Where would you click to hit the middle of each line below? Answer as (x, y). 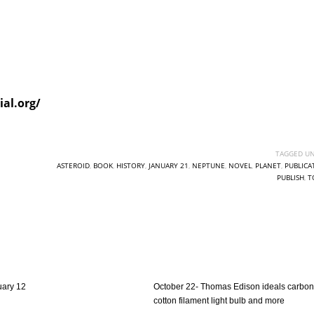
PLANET (268, 165)
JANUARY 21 (168, 165)
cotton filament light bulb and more (219, 301)
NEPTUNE (208, 165)
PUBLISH (290, 177)
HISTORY (130, 165)
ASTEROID (73, 165)
